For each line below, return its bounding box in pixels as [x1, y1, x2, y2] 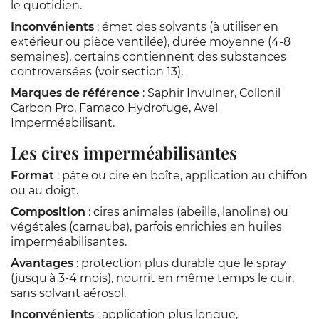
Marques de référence [11, 86, 140, 100]
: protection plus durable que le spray [73, 256, 286, 270]
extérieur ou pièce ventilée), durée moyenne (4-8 [11, 35, 291, 48]
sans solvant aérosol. [11, 286, 126, 300]
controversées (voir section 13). [11, 65, 183, 78]
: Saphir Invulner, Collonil [140, 86, 281, 100]
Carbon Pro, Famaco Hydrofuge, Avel [11, 101, 218, 115]
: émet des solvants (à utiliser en [94, 20, 278, 33]
